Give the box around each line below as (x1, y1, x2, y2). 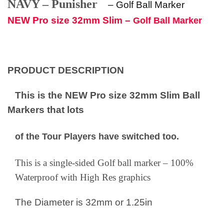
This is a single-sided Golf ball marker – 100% (15, 157, 193, 168)
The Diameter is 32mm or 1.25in (15, 197, 155, 208)
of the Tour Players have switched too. (7, 131, 179, 141)
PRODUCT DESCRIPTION (7, 64, 124, 75)
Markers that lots (7, 104, 84, 115)
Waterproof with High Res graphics (15, 172, 150, 183)
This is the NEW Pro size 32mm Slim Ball (7, 89, 200, 100)
